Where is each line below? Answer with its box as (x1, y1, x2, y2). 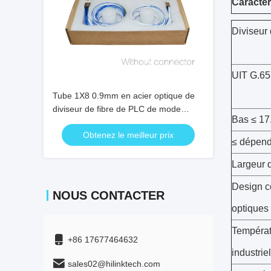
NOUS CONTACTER (53, 189, 165, 202)
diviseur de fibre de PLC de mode (53, 104, 181, 114)
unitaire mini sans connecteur (53, 117, 165, 127)
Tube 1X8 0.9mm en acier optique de (53, 91, 195, 100)
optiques (232, 203, 269, 214)
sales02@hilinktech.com (68, 259, 160, 269)
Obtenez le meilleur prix (83, 130, 174, 140)
